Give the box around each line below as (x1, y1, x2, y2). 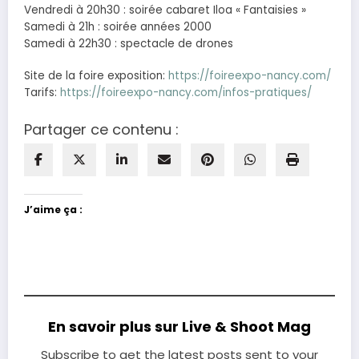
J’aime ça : (24, 203, 83, 217)
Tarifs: (24, 85, 60, 101)
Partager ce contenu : (24, 119, 179, 140)
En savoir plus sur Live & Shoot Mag (48, 317, 311, 337)
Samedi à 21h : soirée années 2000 (24, 18, 212, 34)
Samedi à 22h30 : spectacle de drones (24, 35, 233, 51)
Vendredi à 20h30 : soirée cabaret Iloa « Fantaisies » (24, 2, 306, 18)
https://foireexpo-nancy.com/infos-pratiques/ (60, 85, 312, 101)
